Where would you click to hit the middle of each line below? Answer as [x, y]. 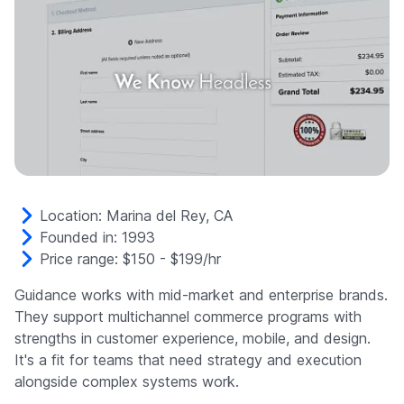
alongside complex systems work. [127, 382]
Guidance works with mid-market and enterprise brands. [201, 295]
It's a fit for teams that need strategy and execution [188, 360]
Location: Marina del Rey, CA [136, 216]
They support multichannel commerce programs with [188, 317]
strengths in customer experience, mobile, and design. [193, 339]
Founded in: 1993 [97, 238]
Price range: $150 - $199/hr [130, 259]
